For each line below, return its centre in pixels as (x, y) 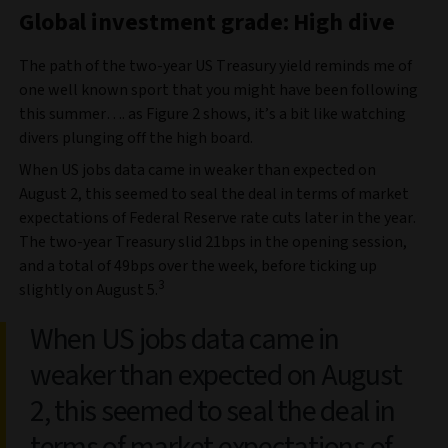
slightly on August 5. (88, 290)
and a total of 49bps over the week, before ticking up (198, 266)
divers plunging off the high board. (136, 138)
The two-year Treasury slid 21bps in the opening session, (213, 242)
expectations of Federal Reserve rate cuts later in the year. (217, 218)
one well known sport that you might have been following (218, 90)
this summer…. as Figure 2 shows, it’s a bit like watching (212, 114)
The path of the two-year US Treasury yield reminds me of (215, 66)
